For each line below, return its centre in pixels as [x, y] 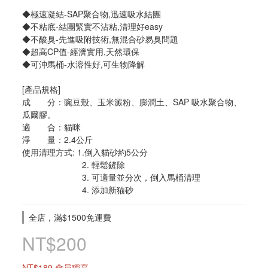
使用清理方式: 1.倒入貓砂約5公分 [85, 152]
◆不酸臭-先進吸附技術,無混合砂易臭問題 [100, 39]
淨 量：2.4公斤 [57, 139]
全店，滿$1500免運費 [70, 217]
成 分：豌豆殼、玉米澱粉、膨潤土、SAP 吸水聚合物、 [132, 102]
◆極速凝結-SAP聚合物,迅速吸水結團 [92, 14]
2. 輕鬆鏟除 [103, 165]
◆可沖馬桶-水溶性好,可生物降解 [83, 64]
